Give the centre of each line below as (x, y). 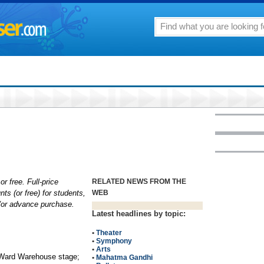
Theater (109, 233)
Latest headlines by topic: (139, 214)
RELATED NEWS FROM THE (139, 181)
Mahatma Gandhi (124, 258)
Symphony (114, 241)
